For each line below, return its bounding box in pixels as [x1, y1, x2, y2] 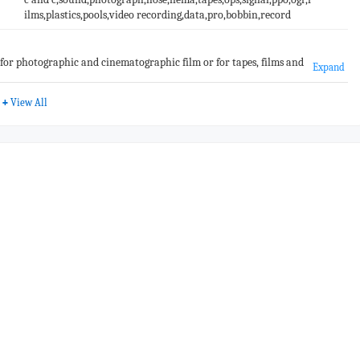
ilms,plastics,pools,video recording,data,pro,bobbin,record [24, 7, 291, 22]
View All [10, 96, 47, 108]
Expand [313, 61, 345, 73]
